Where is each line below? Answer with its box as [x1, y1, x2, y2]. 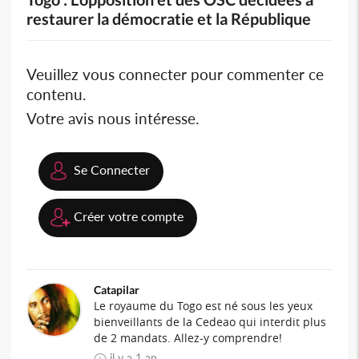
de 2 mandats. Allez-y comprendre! [94, 330, 283, 346]
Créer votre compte [74, 208, 184, 224]
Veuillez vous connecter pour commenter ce [26, 65, 325, 84]
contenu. [26, 85, 87, 104]
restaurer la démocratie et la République [26, 9, 312, 29]
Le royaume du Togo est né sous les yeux [94, 298, 313, 314]
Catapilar [94, 283, 140, 297]
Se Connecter [74, 162, 151, 178]
